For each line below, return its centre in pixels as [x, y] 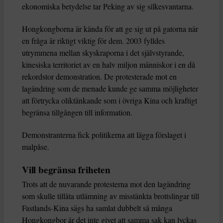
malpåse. [36, 147]
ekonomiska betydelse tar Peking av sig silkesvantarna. [108, 6]
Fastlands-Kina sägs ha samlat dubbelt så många [97, 208]
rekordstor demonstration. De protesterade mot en [99, 77]
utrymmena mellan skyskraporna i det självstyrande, [103, 53]
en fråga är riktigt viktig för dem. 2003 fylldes [93, 41]
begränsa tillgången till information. [77, 112]
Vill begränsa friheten [66, 170]
